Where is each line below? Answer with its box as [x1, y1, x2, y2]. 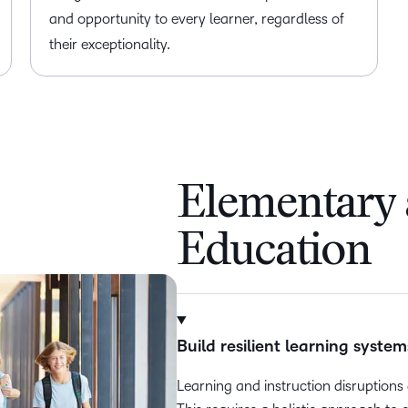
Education [177, 230, 372, 276]
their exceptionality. [49, 36, 171, 52]
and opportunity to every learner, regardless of [49, 11, 345, 26]
